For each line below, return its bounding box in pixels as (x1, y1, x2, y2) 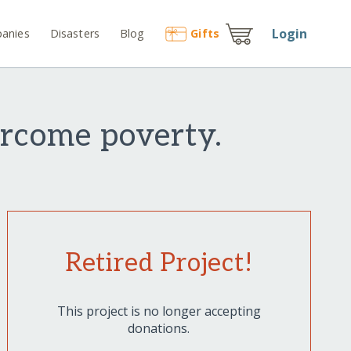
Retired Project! (64, 248, 253, 279)
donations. (128, 320, 190, 338)
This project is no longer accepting (56, 302, 261, 320)
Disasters (49, 25, 100, 41)
